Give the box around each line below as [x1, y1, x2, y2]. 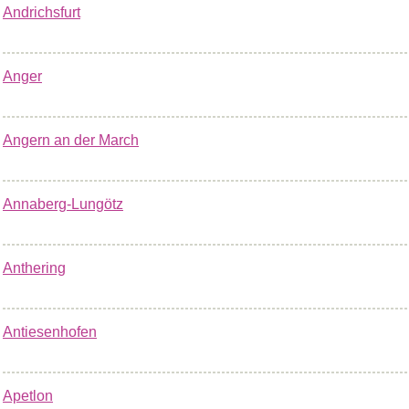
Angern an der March [3, 132, 139, 148]
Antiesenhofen [3, 324, 97, 340]
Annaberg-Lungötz [3, 196, 123, 212]
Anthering [3, 260, 66, 276]
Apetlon [3, 388, 53, 404]
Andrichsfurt [3, 5, 80, 20]
